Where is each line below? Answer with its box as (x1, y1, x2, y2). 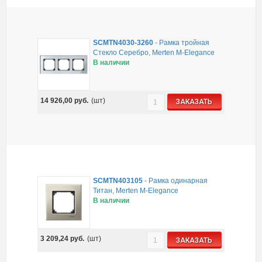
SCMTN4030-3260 (93, 38, 154, 47)
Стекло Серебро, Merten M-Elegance (93, 48, 215, 57)
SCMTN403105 (93, 177, 143, 185)
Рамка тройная (159, 38, 210, 47)
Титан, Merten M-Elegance (93, 187, 179, 195)
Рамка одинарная (149, 177, 208, 185)
